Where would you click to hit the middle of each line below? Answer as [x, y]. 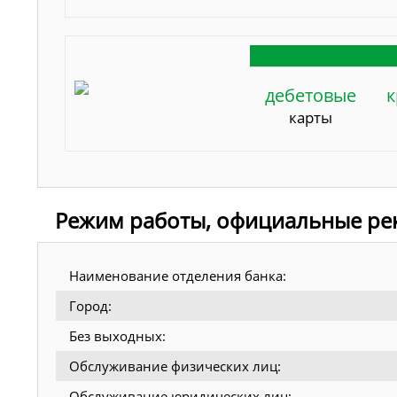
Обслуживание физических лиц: [175, 366]
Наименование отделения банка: [178, 276]
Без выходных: [117, 336]
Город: [90, 306]
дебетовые [311, 96]
